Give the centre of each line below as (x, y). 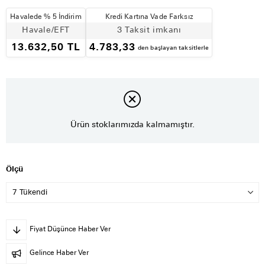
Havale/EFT (46, 30)
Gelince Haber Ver (59, 253)
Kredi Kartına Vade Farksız (149, 17)
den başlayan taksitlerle (174, 48)
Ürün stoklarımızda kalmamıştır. (132, 125)
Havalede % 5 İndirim (46, 17)
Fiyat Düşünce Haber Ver (70, 230)
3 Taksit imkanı (149, 30)
